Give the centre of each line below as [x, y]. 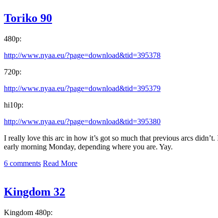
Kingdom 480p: [28, 213]
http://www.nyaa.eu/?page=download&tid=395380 [82, 122]
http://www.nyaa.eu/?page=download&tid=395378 [82, 55]
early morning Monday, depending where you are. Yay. [88, 147]
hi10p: [14, 105]
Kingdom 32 [35, 192]
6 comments [22, 163]
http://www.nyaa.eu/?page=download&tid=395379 [82, 89]
